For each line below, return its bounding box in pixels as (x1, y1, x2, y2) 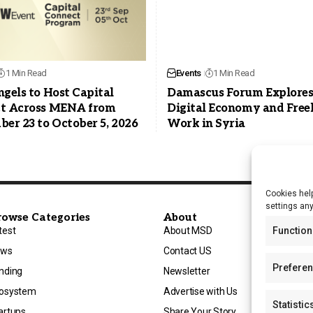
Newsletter (163, 265, 210, 277)
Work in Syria (167, 117, 245, 131)
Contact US (163, 245, 212, 257)
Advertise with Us (163, 286, 238, 298)
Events (175, 68, 201, 79)
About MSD (163, 225, 212, 237)
